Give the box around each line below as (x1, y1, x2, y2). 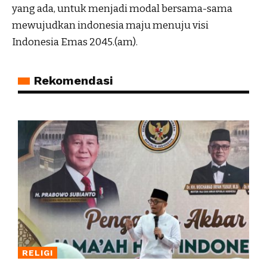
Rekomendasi (34, 73, 113, 88)
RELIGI (22, 248, 53, 258)
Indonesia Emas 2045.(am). (12, 35, 138, 48)
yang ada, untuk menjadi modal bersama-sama (12, 2, 232, 15)
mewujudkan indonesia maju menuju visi (12, 18, 209, 32)
